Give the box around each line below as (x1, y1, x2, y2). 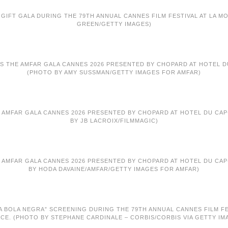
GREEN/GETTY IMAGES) (76, 21, 152, 27)
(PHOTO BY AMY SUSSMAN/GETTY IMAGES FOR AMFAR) (27, 69, 201, 75)
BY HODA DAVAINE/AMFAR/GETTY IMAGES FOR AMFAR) (28, 166, 199, 172)
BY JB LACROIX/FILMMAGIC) (70, 118, 158, 124)
